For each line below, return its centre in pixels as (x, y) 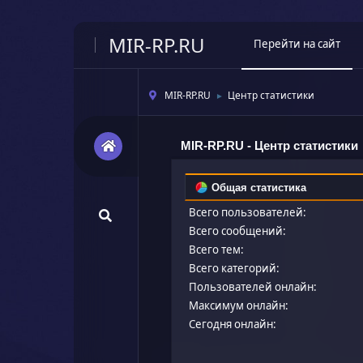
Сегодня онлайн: (233, 324)
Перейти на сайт (297, 43)
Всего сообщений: (238, 231)
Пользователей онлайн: (253, 286)
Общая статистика (258, 187)
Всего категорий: (235, 268)
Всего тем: (217, 249)
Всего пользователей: (248, 212)
